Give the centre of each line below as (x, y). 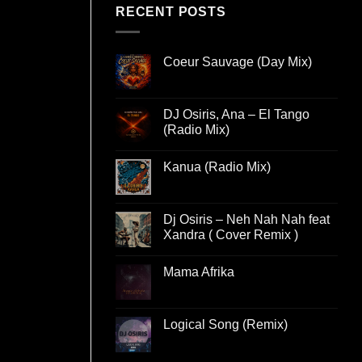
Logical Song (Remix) (225, 324)
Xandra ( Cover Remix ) (231, 234)
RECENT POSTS (171, 12)
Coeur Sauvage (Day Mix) (238, 61)
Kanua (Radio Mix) (217, 166)
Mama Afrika (199, 271)
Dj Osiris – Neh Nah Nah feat (246, 219)
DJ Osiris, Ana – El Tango (236, 114)
